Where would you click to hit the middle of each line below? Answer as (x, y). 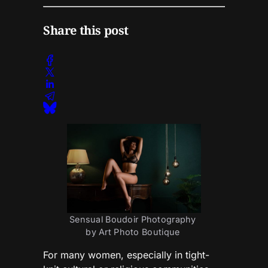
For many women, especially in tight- (126, 255)
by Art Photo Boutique (134, 232)
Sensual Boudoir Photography (133, 220)
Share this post (86, 31)
